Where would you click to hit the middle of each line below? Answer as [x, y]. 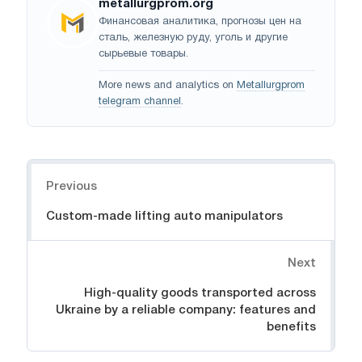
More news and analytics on [168, 85]
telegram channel [140, 101]
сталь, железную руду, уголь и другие [193, 38]
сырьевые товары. [143, 54]
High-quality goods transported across [200, 293]
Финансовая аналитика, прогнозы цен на [200, 21]
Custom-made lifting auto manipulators [164, 216]
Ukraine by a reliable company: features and [186, 310]
